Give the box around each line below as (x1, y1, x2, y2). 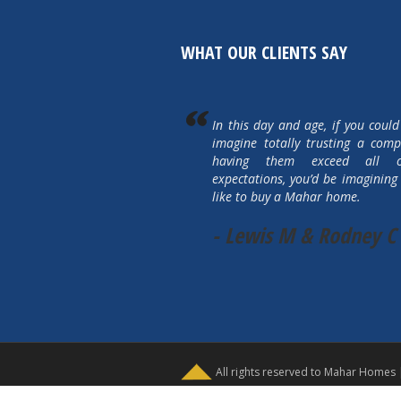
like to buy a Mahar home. (212, 188, 361, 206)
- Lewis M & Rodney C (212, 220, 396, 251)
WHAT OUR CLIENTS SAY (181, 40, 347, 65)
